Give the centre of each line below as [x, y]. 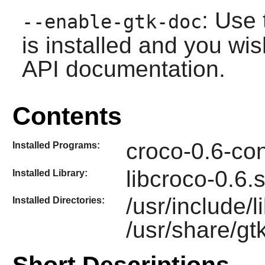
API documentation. [123, 69]
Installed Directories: [58, 200]
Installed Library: [50, 173]
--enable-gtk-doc [112, 22]
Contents [67, 116]
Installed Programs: [56, 146]
